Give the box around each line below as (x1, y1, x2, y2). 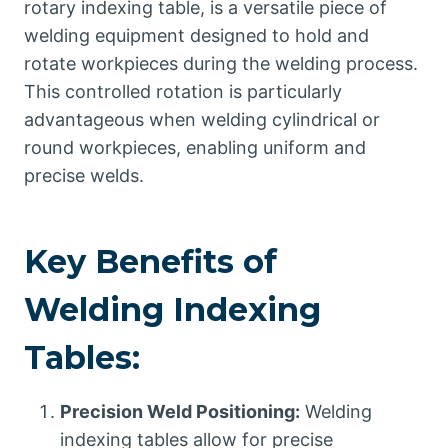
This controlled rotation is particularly (24, 81, 342, 103)
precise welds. (24, 165, 144, 187)
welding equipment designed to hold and (24, 25, 369, 47)
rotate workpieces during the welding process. (24, 53, 418, 75)
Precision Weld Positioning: (60, 401, 300, 423)
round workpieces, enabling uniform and (24, 137, 366, 159)
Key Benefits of (24, 242, 277, 282)
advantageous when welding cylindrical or (24, 109, 380, 131)
